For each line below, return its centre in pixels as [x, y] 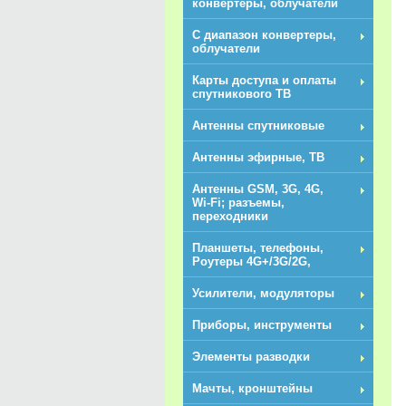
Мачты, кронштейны [252, 388]
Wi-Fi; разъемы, [238, 203]
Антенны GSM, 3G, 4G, [258, 189]
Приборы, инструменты [262, 325]
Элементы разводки [251, 357]
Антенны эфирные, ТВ [258, 157]
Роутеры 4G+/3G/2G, [251, 261]
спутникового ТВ [242, 94]
